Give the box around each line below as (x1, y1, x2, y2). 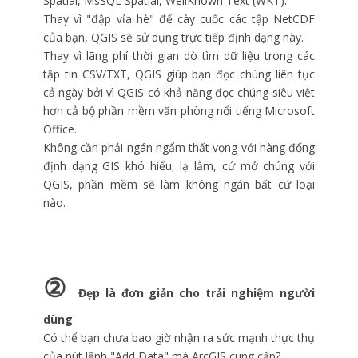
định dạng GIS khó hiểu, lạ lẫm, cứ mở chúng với (43, 158, 315, 173)
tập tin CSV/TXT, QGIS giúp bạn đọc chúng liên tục (43, 66, 315, 82)
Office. (43, 121, 77, 137)
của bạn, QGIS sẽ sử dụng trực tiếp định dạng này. (43, 30, 304, 45)
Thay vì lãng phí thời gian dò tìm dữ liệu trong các (43, 48, 315, 63)
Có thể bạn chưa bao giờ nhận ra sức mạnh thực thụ (43, 330, 315, 345)
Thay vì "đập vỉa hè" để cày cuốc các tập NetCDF (43, 11, 315, 26)
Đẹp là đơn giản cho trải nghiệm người (78, 285, 316, 300)
